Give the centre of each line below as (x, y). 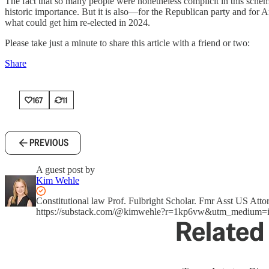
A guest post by (65, 170)
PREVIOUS (49, 143)
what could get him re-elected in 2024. (77, 23)
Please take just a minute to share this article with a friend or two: (127, 43)
